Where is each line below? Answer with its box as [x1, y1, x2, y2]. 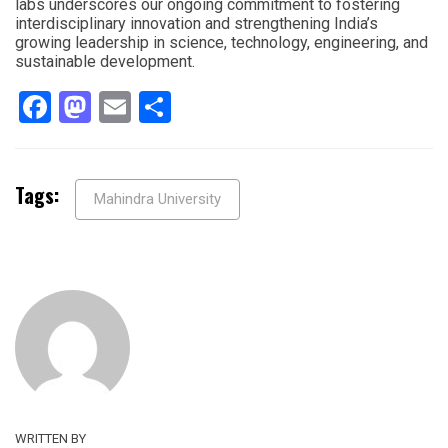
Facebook [51, 88, 184, 127]
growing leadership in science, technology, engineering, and [15, 33, 428, 53]
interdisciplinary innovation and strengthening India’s [15, 14, 378, 34]
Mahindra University [94, 190, 221, 209]
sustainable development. [15, 52, 195, 72]
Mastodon [91, 88, 232, 127]
